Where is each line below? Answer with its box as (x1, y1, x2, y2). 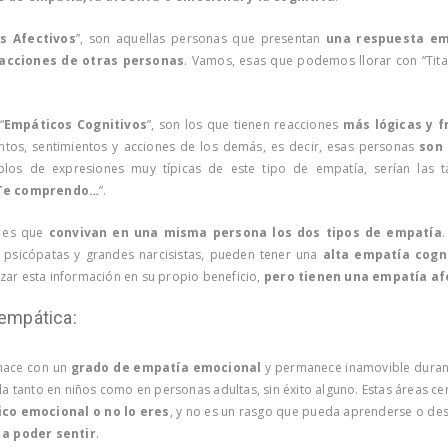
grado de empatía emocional (70, 358, 262, 376)
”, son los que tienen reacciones (146, 115, 343, 133)
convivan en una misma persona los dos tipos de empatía (48, 223, 442, 241)
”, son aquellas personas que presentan (75, 29, 327, 47)
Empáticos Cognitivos (3, 115, 147, 133)
